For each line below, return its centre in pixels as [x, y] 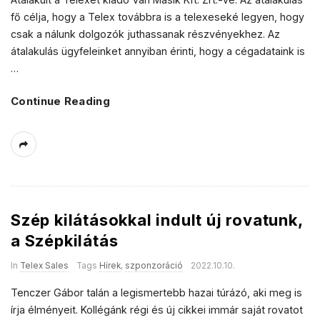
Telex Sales [44, 266]
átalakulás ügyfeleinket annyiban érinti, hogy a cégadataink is [158, 51]
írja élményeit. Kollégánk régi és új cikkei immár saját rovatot [157, 310]
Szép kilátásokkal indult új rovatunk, [157, 220]
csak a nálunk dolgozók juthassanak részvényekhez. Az [145, 34]
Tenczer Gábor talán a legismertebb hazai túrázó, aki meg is [156, 292]
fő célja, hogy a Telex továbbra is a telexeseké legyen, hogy [157, 17]
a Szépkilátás [65, 241]
